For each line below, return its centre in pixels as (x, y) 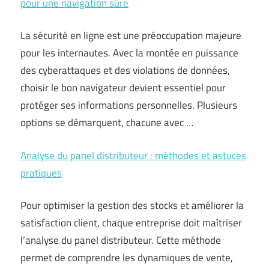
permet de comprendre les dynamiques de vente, (127, 258)
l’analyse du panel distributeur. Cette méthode (121, 240)
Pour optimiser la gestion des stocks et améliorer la (132, 205)
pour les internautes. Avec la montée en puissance (129, 53)
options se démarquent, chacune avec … (107, 122)
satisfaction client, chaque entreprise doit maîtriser (131, 223)
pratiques (41, 173)
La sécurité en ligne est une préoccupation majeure (131, 35)
